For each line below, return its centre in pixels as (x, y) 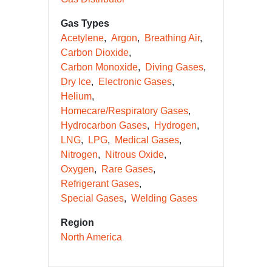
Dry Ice (76, 82)
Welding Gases (164, 198)
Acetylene (82, 38)
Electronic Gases (135, 82)
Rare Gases (127, 169)
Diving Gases (174, 67)
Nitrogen (79, 155)
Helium (76, 96)
